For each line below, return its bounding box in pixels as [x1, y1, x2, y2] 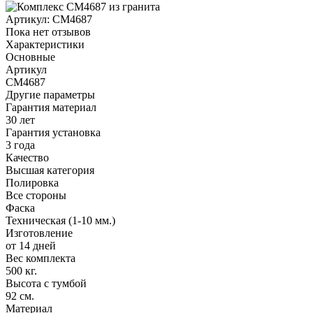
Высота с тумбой [6, 277, 87, 289]
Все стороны [6, 189, 66, 201]
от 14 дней [6, 239, 56, 252]
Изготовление [6, 226, 73, 239]
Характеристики [6, 38, 85, 50]
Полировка [6, 176, 59, 189]
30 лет [6, 113, 35, 126]
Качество [6, 151, 49, 163]
